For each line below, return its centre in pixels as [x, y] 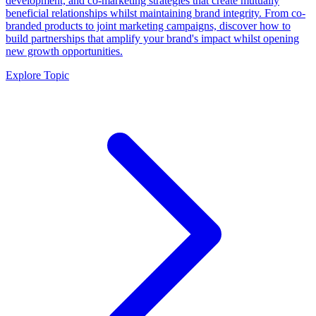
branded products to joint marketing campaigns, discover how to [148, 26]
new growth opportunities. [64, 51]
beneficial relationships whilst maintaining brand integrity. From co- [156, 13]
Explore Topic [37, 75]
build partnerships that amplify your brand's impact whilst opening [152, 39]
